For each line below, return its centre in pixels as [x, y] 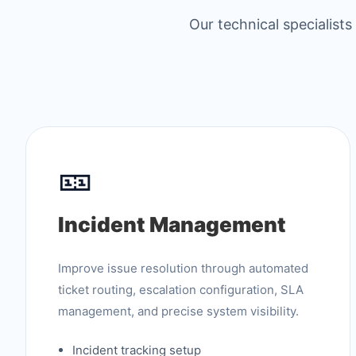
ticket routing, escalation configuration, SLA [181, 290]
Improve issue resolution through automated [183, 268]
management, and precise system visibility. [178, 311]
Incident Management [172, 224]
